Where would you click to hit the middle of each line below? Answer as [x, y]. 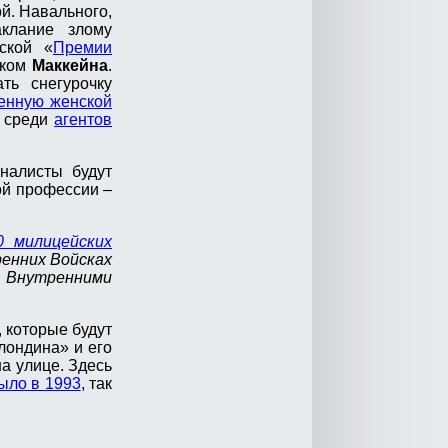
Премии [82, 48]
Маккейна [70, 66]
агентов [83, 120]
